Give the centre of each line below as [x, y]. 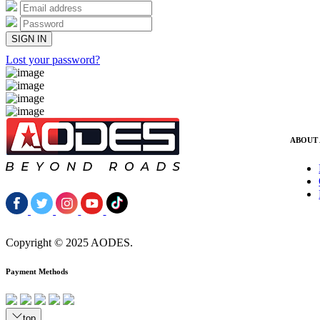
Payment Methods [37, 272]
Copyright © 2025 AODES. [69, 243]
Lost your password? [53, 60]
